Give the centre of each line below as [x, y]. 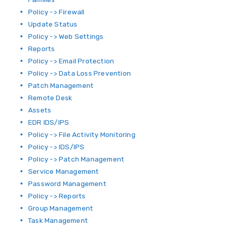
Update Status [53, 24]
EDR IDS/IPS [49, 122]
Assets [40, 110]
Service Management [64, 171]
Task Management [58, 220]
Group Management [61, 208]
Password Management [67, 184]
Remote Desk [50, 98]
